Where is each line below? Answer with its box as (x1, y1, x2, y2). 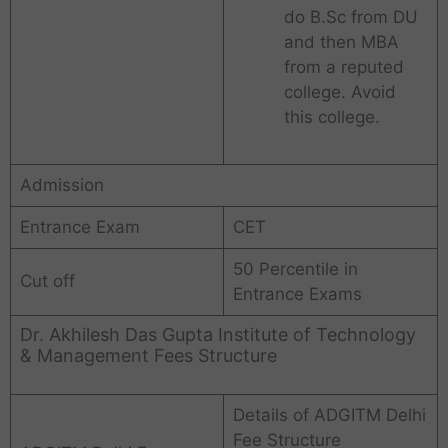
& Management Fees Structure (19, 345, 277, 367)
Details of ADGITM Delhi (232, 405, 426, 426)
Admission (19, 175, 104, 196)
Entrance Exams (232, 284, 362, 305)
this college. (283, 107, 380, 128)
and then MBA (283, 32, 399, 53)
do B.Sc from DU (283, 7, 418, 28)
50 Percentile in (232, 259, 358, 280)
